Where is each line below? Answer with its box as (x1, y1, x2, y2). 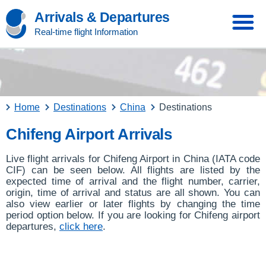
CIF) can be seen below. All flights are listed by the (6, 164, 260, 176)
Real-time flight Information (34, 27, 138, 37)
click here (59, 221, 103, 232)
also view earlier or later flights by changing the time (6, 198, 260, 210)
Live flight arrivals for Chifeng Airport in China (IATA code (6, 153, 260, 164)
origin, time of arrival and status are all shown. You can (6, 187, 260, 198)
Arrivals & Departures (34, 9, 170, 25)
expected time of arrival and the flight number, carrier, (6, 176, 260, 187)
